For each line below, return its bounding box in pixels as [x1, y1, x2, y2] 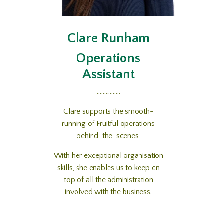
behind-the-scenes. [77, 131, 140, 140]
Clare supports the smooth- [63, 107, 154, 116]
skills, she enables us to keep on [57, 163, 160, 172]
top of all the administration [63, 175, 153, 185]
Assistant [82, 66, 135, 82]
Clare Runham [67, 31, 150, 46]
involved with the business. [65, 187, 152, 197]
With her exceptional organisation [53, 151, 163, 160]
